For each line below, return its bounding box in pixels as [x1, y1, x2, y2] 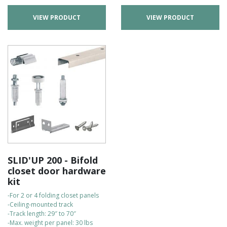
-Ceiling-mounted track [8, 200, 73, 209]
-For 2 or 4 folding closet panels [8, 191, 99, 200]
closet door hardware [8, 165, 106, 177]
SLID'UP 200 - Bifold [8, 154, 98, 166]
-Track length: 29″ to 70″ [8, 209, 76, 218]
